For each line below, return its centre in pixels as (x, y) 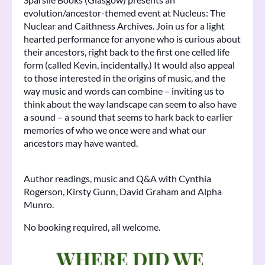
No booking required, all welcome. (92, 227)
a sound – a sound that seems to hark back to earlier (128, 117)
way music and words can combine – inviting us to (124, 91)
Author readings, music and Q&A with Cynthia (117, 179)
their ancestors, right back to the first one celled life (127, 52)
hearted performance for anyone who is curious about (132, 39)
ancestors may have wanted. (81, 143)
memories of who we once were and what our (115, 130)
